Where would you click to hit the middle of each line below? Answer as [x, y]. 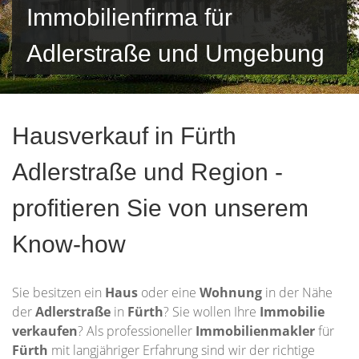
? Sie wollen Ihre [212, 312]
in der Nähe [299, 292]
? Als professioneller [137, 331]
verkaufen [45, 331]
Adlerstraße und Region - [147, 172]
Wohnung [232, 292]
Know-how [69, 244]
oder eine [170, 292]
